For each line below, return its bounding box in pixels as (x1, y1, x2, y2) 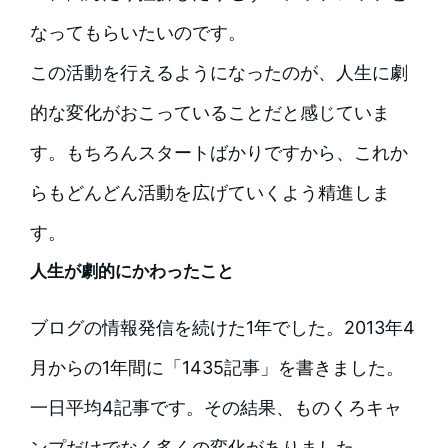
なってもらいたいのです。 (29, 22, 246, 44)
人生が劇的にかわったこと (29, 261, 234, 282)
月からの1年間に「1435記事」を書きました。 (29, 357, 404, 379)
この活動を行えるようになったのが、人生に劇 (29, 62, 408, 84)
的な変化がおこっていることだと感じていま (29, 102, 390, 124)
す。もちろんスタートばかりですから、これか (29, 142, 408, 164)
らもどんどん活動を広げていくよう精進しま (29, 182, 390, 204)
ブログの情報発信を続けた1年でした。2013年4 (29, 317, 415, 339)
